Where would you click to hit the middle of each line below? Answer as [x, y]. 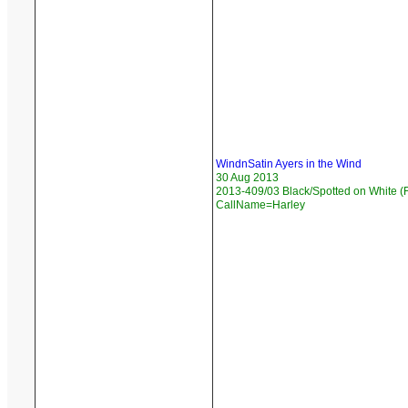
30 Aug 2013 [247, 178]
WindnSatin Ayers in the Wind [289, 164]
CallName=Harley [260, 205]
